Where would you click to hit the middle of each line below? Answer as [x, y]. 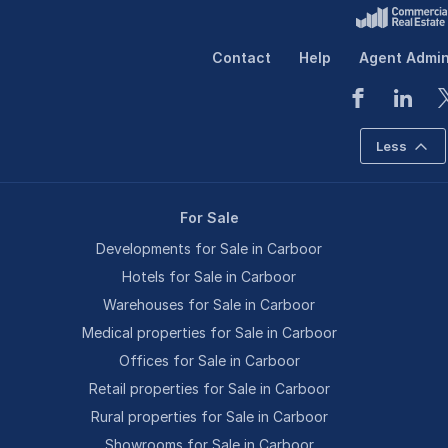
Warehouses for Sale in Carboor [209, 304]
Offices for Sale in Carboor [209, 360]
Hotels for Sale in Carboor [209, 276]
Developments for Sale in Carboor [209, 248]
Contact [242, 57]
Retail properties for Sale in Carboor [209, 388]
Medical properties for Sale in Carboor [209, 332]
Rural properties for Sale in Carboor [209, 416]
